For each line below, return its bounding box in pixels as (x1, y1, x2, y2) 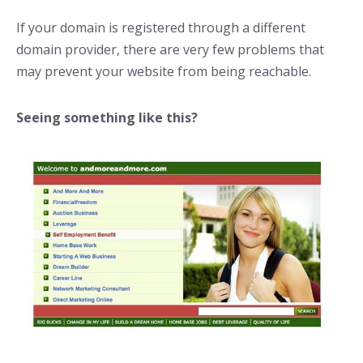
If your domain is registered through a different (16, 18, 305, 36)
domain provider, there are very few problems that (16, 40, 324, 58)
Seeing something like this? (16, 108, 198, 126)
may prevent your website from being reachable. (16, 62, 311, 80)
